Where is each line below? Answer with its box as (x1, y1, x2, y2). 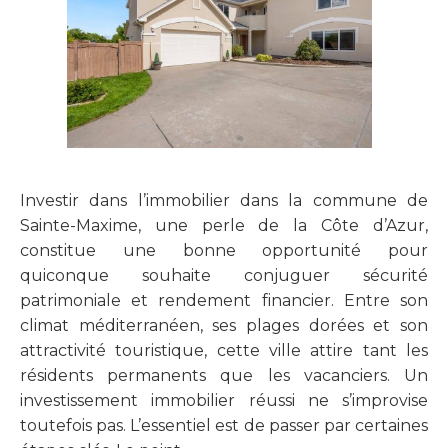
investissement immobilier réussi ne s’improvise (20, 391, 428, 411)
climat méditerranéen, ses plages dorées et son (20, 316, 428, 336)
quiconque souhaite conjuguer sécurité (20, 266, 428, 286)
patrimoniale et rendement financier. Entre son (20, 291, 428, 311)
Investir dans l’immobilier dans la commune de (20, 191, 428, 211)
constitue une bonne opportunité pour (20, 241, 428, 261)
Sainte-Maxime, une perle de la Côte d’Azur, (20, 216, 428, 236)
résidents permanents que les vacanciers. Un (20, 366, 428, 386)
